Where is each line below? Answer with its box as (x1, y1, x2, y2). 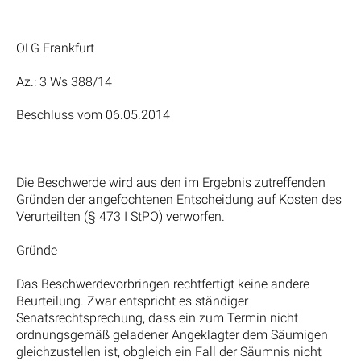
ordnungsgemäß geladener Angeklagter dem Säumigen (16, 326, 328, 342)
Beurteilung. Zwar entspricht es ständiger (16, 293, 248, 309)
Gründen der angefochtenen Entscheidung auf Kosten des (16, 191, 342, 207)
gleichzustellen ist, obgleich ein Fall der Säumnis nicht (16, 343, 322, 359)
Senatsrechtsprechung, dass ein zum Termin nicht (16, 309, 298, 326)
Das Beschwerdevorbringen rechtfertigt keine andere (16, 276, 309, 292)
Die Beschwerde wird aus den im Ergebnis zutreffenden (16, 174, 326, 190)
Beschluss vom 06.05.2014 (16, 107, 170, 123)
